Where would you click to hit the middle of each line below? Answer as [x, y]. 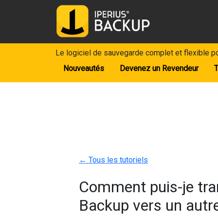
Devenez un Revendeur [159, 68]
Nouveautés [84, 68]
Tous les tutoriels [117, 160]
